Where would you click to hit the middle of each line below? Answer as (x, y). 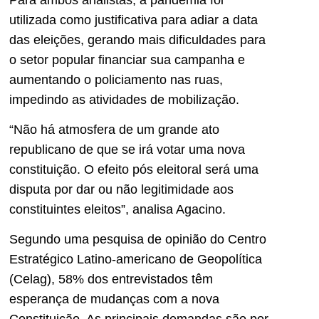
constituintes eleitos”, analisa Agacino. (117, 210)
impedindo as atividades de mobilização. (124, 99)
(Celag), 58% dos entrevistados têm (111, 279)
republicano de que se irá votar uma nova (127, 150)
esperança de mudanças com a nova (114, 299)
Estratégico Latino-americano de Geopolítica (136, 260)
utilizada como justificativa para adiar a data (134, 20)
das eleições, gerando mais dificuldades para (137, 40)
